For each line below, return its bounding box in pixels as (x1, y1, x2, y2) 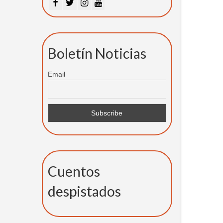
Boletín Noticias (47, 44, 146, 62)
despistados (47, 183, 121, 200)
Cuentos (47, 163, 100, 180)
